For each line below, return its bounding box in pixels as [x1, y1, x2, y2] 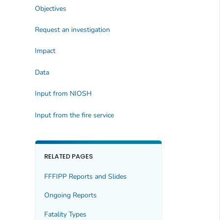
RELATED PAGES [44, 151, 93, 161]
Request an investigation [34, 25, 110, 34]
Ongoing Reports [44, 191, 97, 200]
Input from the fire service [34, 110, 114, 120]
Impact [34, 46, 55, 56]
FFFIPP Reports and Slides [44, 171, 127, 181]
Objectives [34, 3, 66, 13]
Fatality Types [44, 209, 86, 219]
